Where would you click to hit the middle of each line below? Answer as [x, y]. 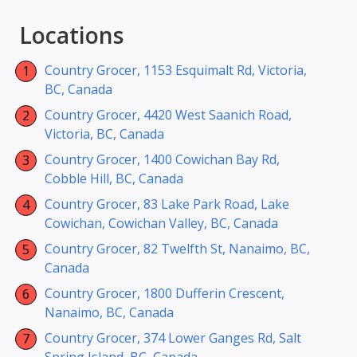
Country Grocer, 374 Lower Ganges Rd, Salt [173, 338]
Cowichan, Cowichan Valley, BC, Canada [161, 224]
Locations [71, 35]
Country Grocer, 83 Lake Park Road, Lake [167, 204]
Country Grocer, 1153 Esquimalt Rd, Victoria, [176, 71]
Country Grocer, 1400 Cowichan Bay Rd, [162, 160]
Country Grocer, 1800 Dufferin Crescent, [165, 294]
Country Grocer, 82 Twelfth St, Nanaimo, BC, [177, 249]
